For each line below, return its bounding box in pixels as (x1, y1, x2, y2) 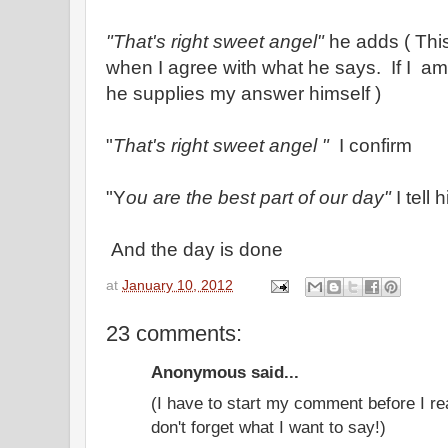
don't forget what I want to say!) (151, 416, 386, 437)
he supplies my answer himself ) (106, 83, 381, 104)
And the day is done (106, 239, 288, 260)
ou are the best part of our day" (126, 187, 391, 208)
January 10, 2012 (122, 277, 233, 293)
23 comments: (106, 320, 242, 346)
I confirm (329, 135, 412, 156)
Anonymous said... (151, 362, 299, 382)
